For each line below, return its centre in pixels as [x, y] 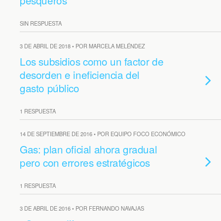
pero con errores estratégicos [85, 162]
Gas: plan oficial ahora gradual [89, 149]
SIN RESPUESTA [41, 23]
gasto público [50, 88]
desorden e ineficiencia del [80, 74]
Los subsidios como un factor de [92, 61]
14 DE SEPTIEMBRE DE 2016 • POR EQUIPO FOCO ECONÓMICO [103, 134]
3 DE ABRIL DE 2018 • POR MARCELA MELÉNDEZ [82, 46]
